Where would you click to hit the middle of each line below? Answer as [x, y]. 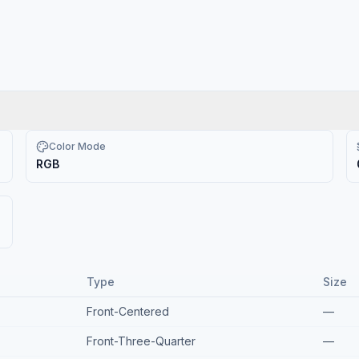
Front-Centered [128, 311]
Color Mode [78, 146]
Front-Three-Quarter [141, 341]
